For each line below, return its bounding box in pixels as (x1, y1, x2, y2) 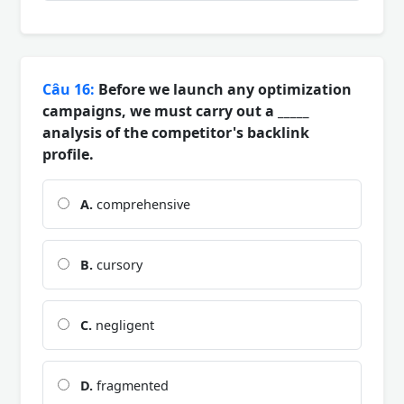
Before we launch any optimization (95, 78, 352, 99)
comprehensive (93, 195, 190, 213)
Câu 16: (42, 78, 95, 99)
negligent (92, 316, 154, 334)
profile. (42, 143, 94, 164)
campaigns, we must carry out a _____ (42, 100, 309, 121)
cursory (93, 255, 142, 273)
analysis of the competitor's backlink (42, 122, 309, 142)
